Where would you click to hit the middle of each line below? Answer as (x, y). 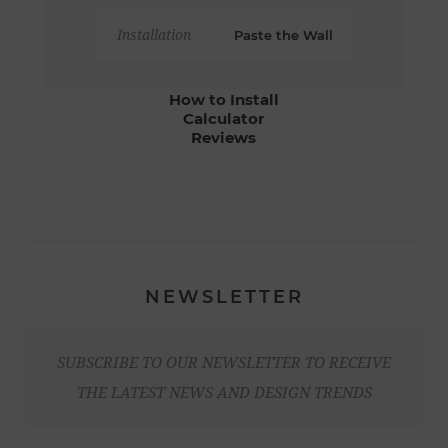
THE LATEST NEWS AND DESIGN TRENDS (224, 393)
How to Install (223, 100)
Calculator (224, 119)
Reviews (224, 138)
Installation (154, 35)
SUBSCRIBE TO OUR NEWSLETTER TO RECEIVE (224, 363)
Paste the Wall (283, 35)
